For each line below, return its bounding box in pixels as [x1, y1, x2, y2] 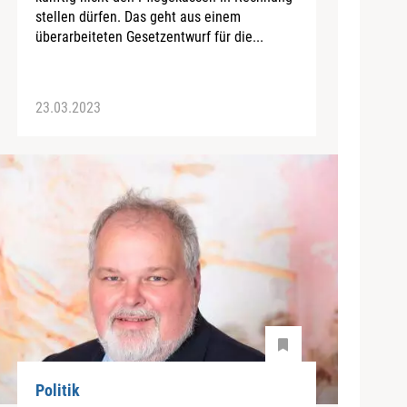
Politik [35, 381, 80, 401]
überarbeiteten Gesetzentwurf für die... [35, 27, 263, 45]
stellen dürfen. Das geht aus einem [35, 7, 241, 25]
